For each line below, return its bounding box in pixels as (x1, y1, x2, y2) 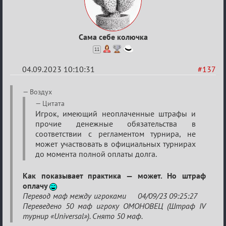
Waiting (10, 96, 48, 112)
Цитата (42, 99, 65, 108)
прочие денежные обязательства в (35, 119, 196, 129)
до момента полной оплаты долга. (35, 149, 157, 159)
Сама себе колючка (78, 32, 148, 42)
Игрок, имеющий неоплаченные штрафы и (35, 108, 196, 119)
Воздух (30, 87, 52, 96)
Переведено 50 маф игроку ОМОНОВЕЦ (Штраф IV (23, 201, 206, 211)
